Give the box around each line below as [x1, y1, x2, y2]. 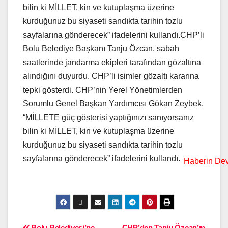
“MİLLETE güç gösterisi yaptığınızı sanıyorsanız [23, 112, 194, 122]
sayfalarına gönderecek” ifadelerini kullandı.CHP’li [23, 30, 204, 39]
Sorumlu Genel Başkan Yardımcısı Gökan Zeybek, [23, 99, 204, 108]
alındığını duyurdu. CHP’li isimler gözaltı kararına [23, 71, 199, 80]
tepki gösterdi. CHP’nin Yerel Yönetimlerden [23, 85, 182, 94]
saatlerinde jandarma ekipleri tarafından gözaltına [23, 58, 201, 67]
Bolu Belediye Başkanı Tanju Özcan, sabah [23, 44, 179, 53]
